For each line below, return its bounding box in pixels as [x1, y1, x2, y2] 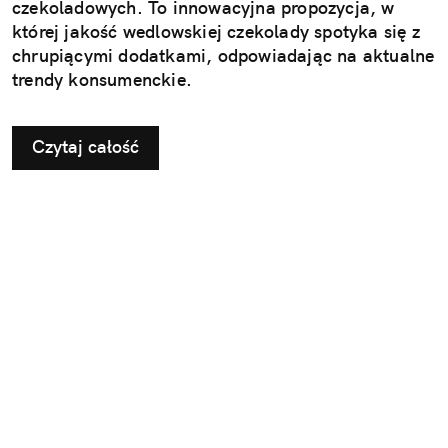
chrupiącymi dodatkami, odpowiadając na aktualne [12, 43, 435, 67]
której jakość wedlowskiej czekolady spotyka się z [12, 19, 420, 43]
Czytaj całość [32, 134, 139, 158]
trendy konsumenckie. [12, 67, 192, 91]
